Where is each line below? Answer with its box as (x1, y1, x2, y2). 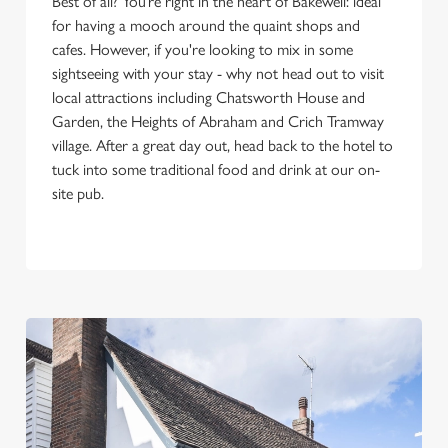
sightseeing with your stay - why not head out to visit (52, 64, 384, 83)
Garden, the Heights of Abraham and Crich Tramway (52, 112, 384, 131)
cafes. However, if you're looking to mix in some (52, 40, 353, 59)
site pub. (52, 184, 108, 203)
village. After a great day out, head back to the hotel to (52, 136, 393, 155)
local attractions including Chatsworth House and (52, 88, 365, 107)
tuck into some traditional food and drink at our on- (52, 160, 380, 179)
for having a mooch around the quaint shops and (52, 16, 360, 35)
